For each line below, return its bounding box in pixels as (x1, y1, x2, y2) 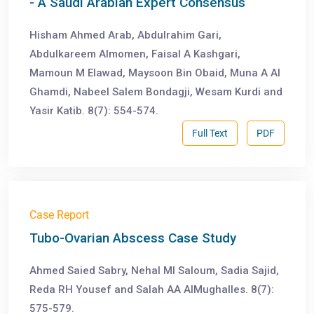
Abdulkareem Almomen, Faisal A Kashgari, (29, 48, 240, 61)
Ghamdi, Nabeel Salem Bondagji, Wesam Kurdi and (29, 86, 282, 99)
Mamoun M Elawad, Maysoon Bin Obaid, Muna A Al (29, 67, 280, 80)
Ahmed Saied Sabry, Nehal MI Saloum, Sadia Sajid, (29, 264, 279, 278)
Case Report (29, 208, 89, 222)
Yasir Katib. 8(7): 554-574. (29, 104, 158, 118)
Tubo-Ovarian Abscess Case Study (29, 230, 236, 247)
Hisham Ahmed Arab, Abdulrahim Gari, (29, 29, 221, 42)
